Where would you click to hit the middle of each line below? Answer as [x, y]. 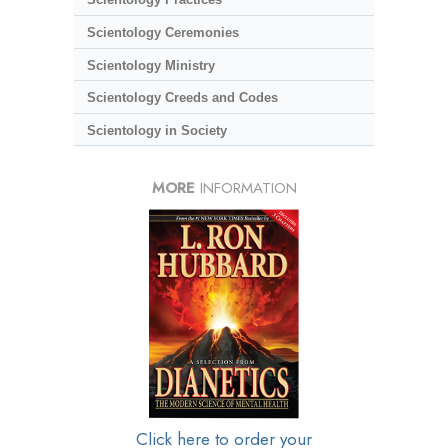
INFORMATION [245, 188]
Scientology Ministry [150, 65]
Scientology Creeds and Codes [182, 98]
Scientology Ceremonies [162, 32]
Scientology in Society [156, 130]
